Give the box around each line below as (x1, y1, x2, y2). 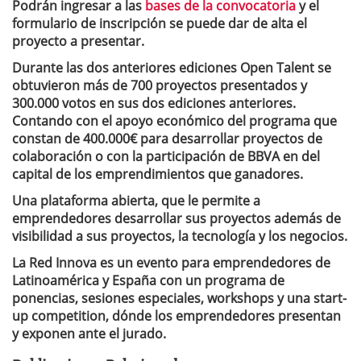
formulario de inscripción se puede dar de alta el (12, 15, 307, 32)
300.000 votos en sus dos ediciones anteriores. (12, 94, 296, 112)
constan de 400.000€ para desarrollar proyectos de (12, 130, 322, 147)
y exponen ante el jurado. (12, 325, 166, 342)
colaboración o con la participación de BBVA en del (12, 147, 320, 165)
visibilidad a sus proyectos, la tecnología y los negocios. (12, 227, 347, 245)
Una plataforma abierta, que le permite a (12, 192, 260, 210)
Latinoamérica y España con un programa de (12, 272, 284, 289)
